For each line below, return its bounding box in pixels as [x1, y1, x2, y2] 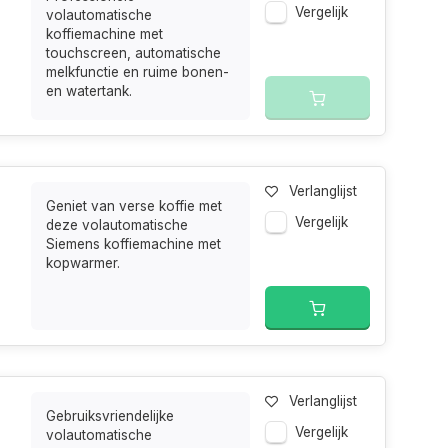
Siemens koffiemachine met [46, 236, 222, 252]
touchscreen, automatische [46, 45, 222, 61]
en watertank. [46, 83, 133, 99]
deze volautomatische [46, 217, 189, 233]
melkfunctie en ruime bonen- [46, 64, 230, 80]
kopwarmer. [46, 255, 121, 271]
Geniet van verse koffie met [46, 198, 223, 214]
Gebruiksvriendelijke [46, 408, 175, 424]
